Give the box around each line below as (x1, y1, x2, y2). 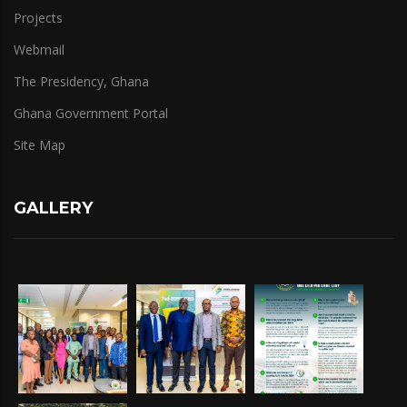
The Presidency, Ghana (14, 72, 149, 90)
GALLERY (14, 197, 93, 218)
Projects (14, 8, 63, 26)
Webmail (14, 40, 65, 58)
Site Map (14, 135, 65, 154)
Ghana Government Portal (14, 104, 168, 122)
